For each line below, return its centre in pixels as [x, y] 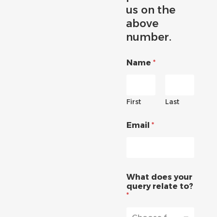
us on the [151, 10]
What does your [160, 177]
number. [149, 37]
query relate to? [160, 186]
